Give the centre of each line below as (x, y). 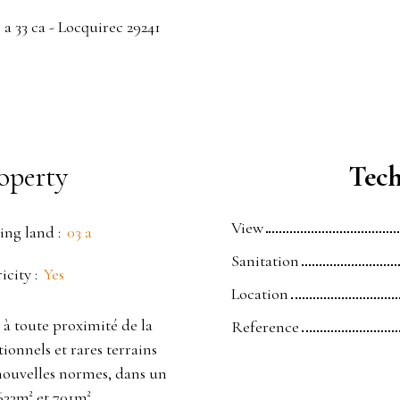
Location (260, 294)
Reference (265, 327)
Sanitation (265, 261)
